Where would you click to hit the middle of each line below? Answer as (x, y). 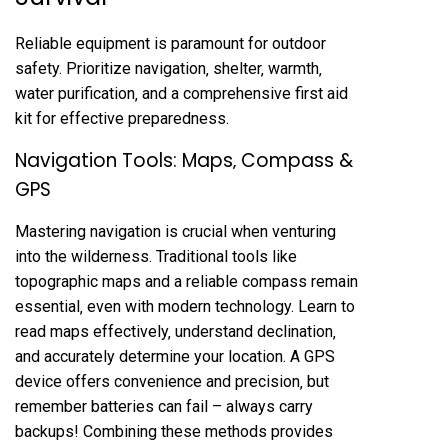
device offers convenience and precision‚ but (172, 382)
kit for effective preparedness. (122, 119)
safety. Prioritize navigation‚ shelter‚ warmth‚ (168, 69)
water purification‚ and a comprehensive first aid (181, 94)
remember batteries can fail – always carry (164, 407)
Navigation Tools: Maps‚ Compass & (184, 161)
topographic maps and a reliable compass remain (186, 282)
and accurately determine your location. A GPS (175, 357)
